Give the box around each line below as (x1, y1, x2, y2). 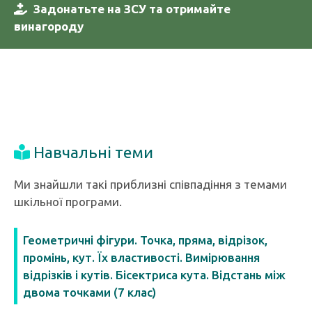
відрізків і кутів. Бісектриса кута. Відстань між (23, 268, 286, 281)
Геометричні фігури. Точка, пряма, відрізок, (23, 233, 267, 247)
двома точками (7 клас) (23, 286, 156, 299)
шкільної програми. (14, 195, 122, 208)
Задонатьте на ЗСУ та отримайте (33, 2, 231, 15)
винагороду (14, 19, 84, 33)
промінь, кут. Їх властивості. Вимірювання (23, 251, 260, 264)
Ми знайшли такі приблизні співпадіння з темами (14, 178, 287, 191)
